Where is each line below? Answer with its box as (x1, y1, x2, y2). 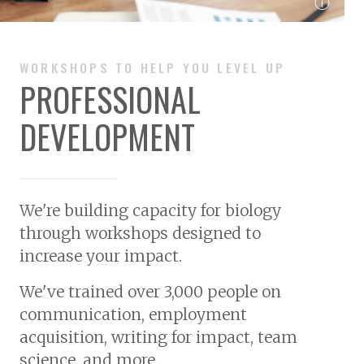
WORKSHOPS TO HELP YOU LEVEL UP (19, 57, 285, 77)
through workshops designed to (19, 223, 261, 244)
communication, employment (19, 305, 247, 325)
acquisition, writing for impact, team (19, 327, 297, 348)
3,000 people (164, 282, 258, 302)
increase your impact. (19, 246, 182, 266)
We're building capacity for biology (19, 201, 281, 221)
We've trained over (19, 282, 164, 302)
